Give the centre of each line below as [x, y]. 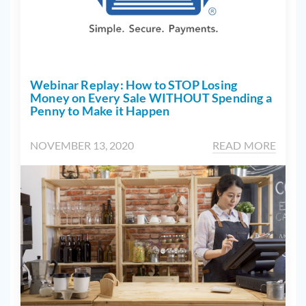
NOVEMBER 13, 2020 [82, 145]
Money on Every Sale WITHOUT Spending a [151, 98]
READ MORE [244, 145]
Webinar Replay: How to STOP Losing [134, 85]
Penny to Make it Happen [100, 111]
